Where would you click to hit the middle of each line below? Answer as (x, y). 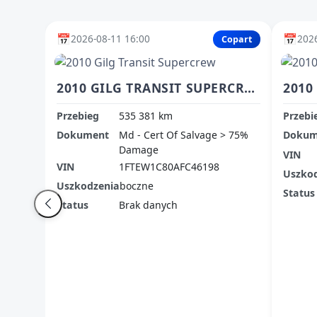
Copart (237, 39)
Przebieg (78, 115)
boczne (137, 186)
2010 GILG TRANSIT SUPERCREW (250, 88)
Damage (139, 150)
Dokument (83, 135)
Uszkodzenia (88, 186)
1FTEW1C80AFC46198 (169, 166)
